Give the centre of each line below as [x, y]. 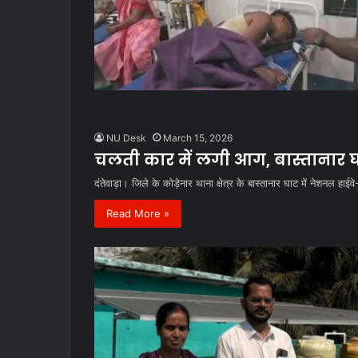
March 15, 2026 [198, 137]
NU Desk [126, 137]
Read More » [138, 213]
